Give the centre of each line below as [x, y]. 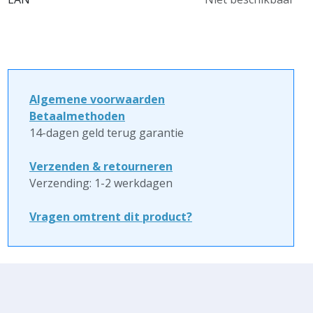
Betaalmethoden [77, 116]
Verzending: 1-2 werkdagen [101, 183]
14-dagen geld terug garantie [107, 133]
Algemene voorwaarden [97, 99]
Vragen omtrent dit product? [111, 217]
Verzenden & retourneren [101, 166]
